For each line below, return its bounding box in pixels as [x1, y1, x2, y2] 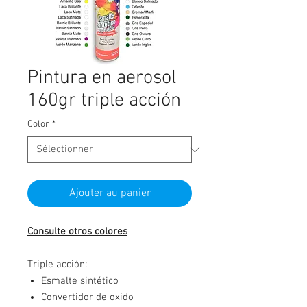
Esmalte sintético [41, 275, 119, 287]
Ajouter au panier [69, 186, 151, 200]
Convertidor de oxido [41, 291, 134, 304]
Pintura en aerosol [27, 66, 176, 90]
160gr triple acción [27, 89, 181, 112]
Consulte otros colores [27, 225, 127, 238]
